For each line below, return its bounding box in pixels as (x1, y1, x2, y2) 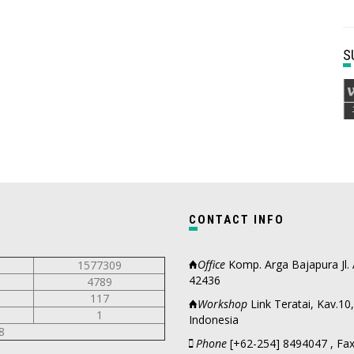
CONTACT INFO (198, 213, 284, 228)
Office (198, 257, 225, 273)
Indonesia (189, 312, 239, 328)
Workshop (198, 296, 247, 312)
